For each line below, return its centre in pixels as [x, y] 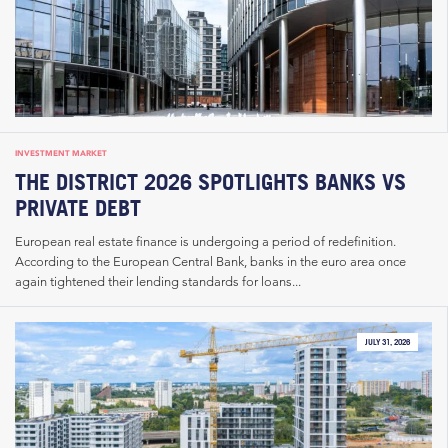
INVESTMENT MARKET [61, 153]
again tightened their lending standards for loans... [158, 281]
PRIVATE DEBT [78, 207]
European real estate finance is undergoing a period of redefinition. [205, 241]
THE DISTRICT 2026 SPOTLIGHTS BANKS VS [210, 181]
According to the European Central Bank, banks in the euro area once [210, 261]
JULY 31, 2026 [387, 341]
